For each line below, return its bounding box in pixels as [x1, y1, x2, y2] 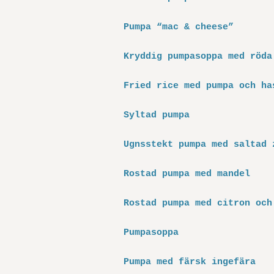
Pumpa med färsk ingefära [124, 257, 256, 267]
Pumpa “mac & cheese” [124, 22, 234, 32]
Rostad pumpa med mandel [124, 169, 250, 179]
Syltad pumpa [124, 110, 190, 120]
